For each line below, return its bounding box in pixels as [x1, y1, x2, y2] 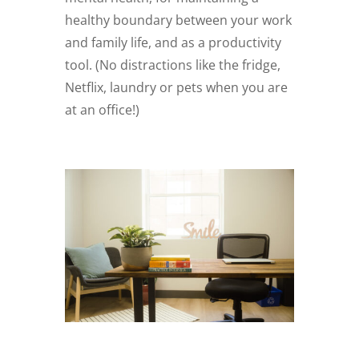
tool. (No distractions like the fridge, [64, 55, 280, 74]
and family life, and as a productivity [64, 33, 281, 51]
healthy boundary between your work [64, 10, 292, 29]
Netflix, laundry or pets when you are [64, 78, 288, 96]
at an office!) [64, 100, 139, 119]
